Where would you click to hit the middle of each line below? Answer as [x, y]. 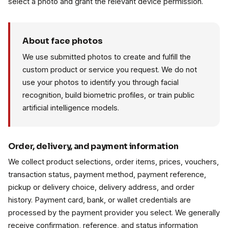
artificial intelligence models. [71, 108]
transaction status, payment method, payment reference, [107, 175]
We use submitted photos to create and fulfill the [107, 57]
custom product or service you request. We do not [110, 70]
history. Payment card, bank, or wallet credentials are [99, 200]
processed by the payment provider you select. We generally [114, 213]
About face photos [63, 41]
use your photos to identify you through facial [101, 82]
